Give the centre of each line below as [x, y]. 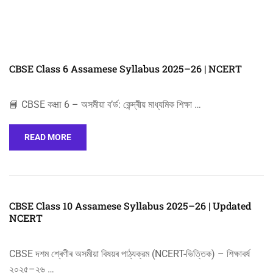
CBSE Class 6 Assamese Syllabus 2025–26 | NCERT [126, 69]
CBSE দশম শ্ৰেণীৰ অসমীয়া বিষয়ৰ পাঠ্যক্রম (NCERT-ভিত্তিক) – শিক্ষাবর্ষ [129, 254]
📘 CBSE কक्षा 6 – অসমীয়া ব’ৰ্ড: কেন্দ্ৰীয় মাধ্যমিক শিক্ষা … [105, 105]
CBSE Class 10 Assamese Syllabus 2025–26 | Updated [130, 206]
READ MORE [48, 137]
